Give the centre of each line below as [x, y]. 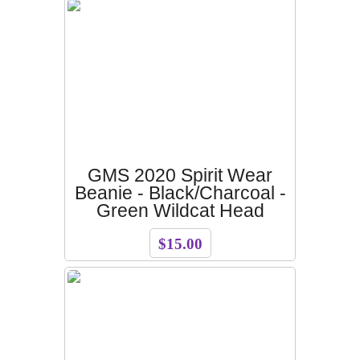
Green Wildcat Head [180, 211]
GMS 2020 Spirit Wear [180, 176]
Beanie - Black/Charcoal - [180, 194]
